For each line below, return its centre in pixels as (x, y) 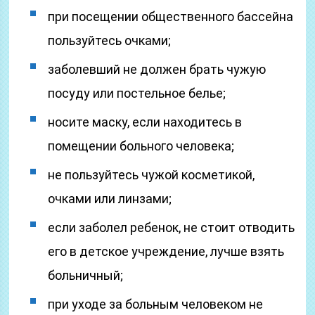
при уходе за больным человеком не (156, 304)
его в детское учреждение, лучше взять (166, 251)
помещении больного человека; (141, 146)
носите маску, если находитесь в (145, 122)
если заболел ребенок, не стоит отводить (172, 227)
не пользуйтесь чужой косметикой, (152, 175)
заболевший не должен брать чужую (157, 69)
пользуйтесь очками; (110, 40)
